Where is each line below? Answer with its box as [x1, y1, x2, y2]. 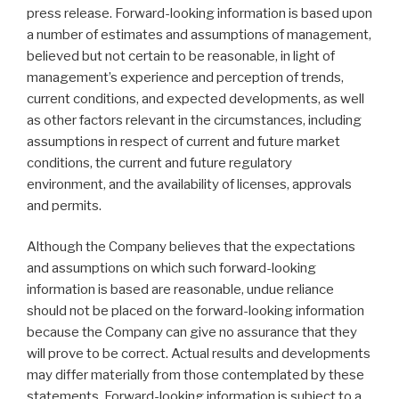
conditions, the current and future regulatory [27, 154, 292, 171]
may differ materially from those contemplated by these [27, 367, 364, 384]
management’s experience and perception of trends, [27, 69, 344, 85]
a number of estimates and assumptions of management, [27, 26, 371, 43]
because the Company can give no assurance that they [27, 324, 357, 341]
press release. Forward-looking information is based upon [27, 4, 372, 21]
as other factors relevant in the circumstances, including [27, 111, 362, 128]
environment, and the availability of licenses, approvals [27, 175, 352, 192]
